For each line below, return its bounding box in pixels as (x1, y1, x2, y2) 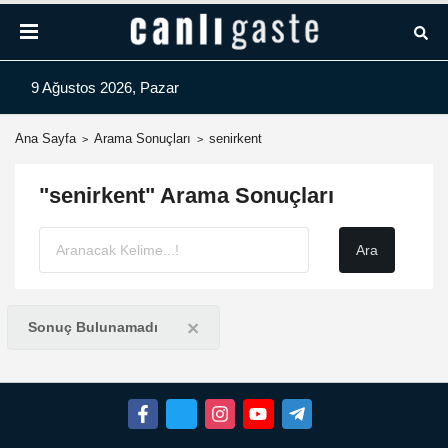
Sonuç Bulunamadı (28, 320, 158, 335)
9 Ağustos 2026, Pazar (31, 79, 179, 96)
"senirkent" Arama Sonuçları (39, 183, 334, 208)
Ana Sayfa (15, 131, 76, 146)
